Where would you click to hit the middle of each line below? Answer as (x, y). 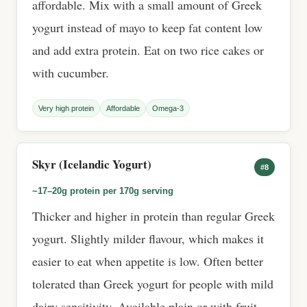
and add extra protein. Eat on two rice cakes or (148, 50)
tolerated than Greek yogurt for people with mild (153, 284)
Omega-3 (168, 108)
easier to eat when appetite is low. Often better (148, 261)
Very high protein (66, 108)
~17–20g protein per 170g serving (103, 191)
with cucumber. (71, 73)
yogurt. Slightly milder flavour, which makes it (148, 238)
